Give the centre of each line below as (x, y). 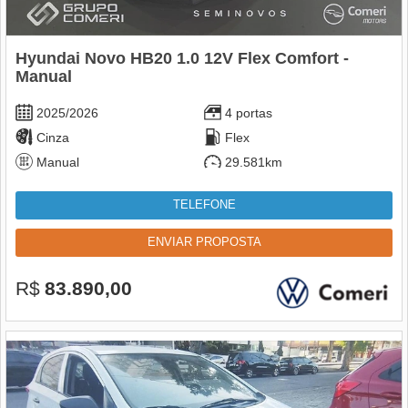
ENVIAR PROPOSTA (204, 242)
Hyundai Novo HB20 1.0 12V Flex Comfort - (182, 58)
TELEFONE (204, 204)
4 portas (249, 112)
